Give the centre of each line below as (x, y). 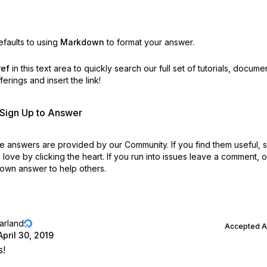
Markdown (82, 42)
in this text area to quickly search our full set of (103, 68)
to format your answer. (150, 42)
